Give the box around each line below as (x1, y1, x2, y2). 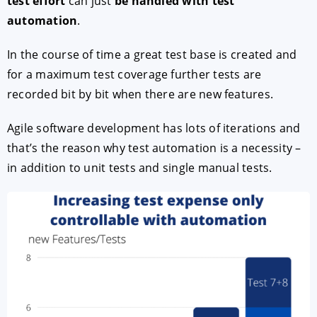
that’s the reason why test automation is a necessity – (7, 139, 301, 156)
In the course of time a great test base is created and (7, 46, 297, 62)
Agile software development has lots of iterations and (7, 120, 301, 136)
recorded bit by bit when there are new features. (7, 86, 274, 102)
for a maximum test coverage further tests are (7, 66, 262, 82)
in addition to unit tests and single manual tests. (7, 159, 272, 175)
